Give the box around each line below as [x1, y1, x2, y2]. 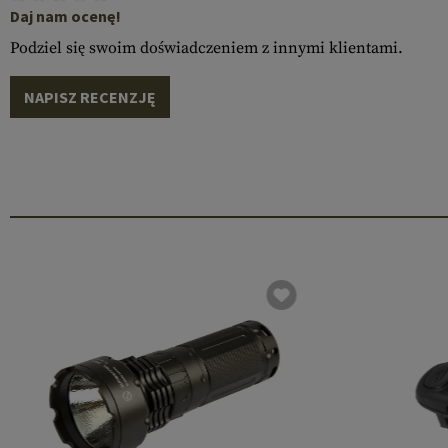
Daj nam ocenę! [10, 6, 121, 26]
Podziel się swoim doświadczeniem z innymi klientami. [10, 38, 403, 58]
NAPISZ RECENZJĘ [24, 87, 156, 107]
